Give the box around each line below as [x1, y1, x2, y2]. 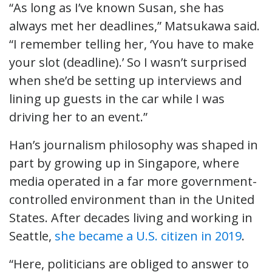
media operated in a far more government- [9, 172, 257, 189]
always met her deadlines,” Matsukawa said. [9, 17, 260, 34]
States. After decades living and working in [9, 209, 253, 226]
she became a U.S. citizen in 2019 [55, 227, 242, 244]
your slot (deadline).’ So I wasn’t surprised [9, 53, 246, 70]
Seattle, [9, 227, 55, 244]
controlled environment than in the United [9, 191, 254, 208]
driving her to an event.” [9, 108, 154, 125]
